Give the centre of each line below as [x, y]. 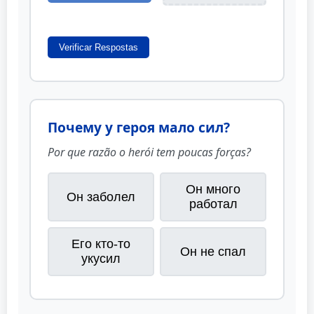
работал [213, 204]
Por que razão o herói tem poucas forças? [149, 152]
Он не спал [213, 251]
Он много [213, 190]
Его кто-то [101, 244]
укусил [101, 259]
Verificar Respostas [98, 48]
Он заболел [101, 197]
